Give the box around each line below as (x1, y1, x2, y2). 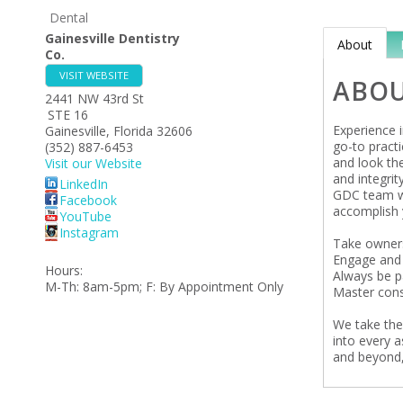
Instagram (59, 224, 119, 241)
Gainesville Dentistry (45, 30, 180, 47)
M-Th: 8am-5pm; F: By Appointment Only (45, 278, 283, 295)
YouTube (59, 208, 112, 225)
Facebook (59, 192, 117, 209)
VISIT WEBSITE (59, 68, 129, 82)
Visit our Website (45, 155, 142, 172)
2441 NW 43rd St (45, 90, 144, 107)
